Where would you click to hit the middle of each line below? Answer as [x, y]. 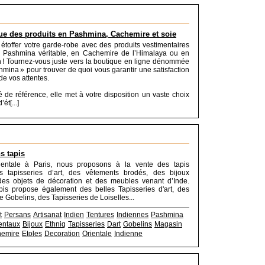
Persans [17, 215]
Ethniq [55, 224]
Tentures [100, 215]
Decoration [62, 234]
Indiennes [132, 215]
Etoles [32, 234]
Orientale [97, 234]
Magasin [168, 224]
